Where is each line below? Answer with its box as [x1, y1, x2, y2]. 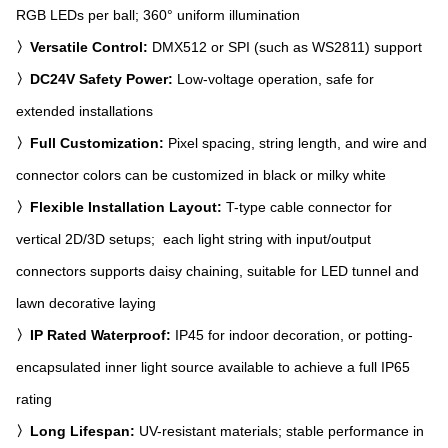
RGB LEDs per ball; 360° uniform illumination [16, 7, 300, 24]
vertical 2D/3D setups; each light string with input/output [16, 231, 371, 248]
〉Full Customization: [16, 135, 168, 152]
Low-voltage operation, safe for [177, 71, 374, 88]
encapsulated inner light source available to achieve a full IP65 [16, 359, 410, 376]
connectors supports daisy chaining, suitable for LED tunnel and [16, 263, 419, 280]
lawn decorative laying [16, 295, 156, 312]
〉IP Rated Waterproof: [16, 327, 171, 344]
